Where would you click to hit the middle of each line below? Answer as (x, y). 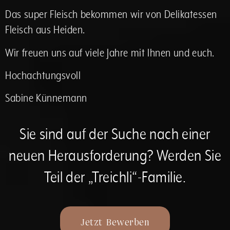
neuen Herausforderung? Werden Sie (115, 156)
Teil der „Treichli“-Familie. (115, 178)
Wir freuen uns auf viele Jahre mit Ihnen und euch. (110, 53)
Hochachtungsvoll (43, 76)
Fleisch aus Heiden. (45, 30)
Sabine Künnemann (46, 99)
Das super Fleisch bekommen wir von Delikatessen (111, 15)
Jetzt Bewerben (115, 222)
